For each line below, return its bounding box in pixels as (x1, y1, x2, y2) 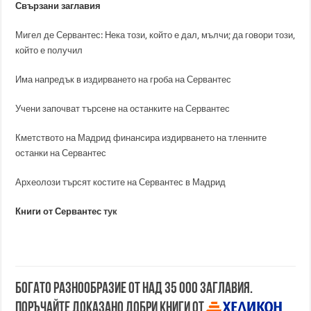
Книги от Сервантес (15, 206, 102, 217)
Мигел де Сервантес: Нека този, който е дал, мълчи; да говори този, (15, 30, 296, 40)
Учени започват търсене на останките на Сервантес (15, 103, 230, 114)
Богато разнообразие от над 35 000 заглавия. (15, 281, 253, 297)
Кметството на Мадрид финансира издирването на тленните (15, 133, 267, 143)
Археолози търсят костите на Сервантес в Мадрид (15, 177, 226, 187)
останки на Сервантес (15, 148, 107, 158)
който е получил (15, 45, 83, 56)
